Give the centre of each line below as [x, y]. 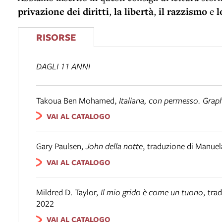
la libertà [134, 11]
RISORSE [56, 37]
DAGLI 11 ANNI [63, 66]
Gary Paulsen [59, 146]
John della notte [114, 146]
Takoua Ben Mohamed [75, 100]
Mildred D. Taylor [66, 192]
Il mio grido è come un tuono [152, 192]
